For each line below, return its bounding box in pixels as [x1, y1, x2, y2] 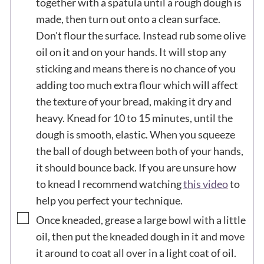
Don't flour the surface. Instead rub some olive [35, 28, 246, 42]
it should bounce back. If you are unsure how [35, 160, 236, 174]
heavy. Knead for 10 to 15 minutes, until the [35, 111, 233, 124]
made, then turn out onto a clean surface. [35, 12, 220, 25]
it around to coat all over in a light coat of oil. [35, 246, 236, 259]
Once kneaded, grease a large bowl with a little [35, 213, 246, 226]
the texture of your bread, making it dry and [35, 94, 232, 108]
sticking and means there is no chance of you [35, 61, 236, 75]
